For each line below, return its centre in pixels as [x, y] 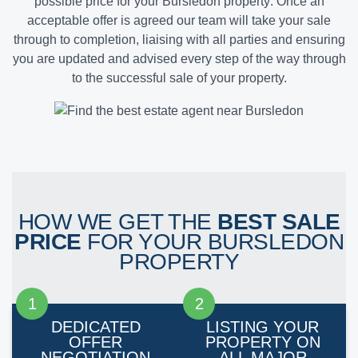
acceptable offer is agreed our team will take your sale [179, 21]
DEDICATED [95, 327]
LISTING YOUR [263, 327]
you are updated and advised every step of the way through [179, 59]
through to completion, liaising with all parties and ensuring [179, 40]
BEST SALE [279, 222]
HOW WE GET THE [117, 222]
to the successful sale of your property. [179, 78]
